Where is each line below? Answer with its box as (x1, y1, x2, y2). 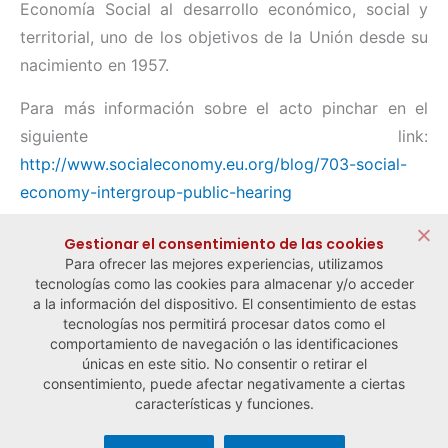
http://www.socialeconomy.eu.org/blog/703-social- (20, 154, 407, 175)
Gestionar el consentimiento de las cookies (64, 234, 384, 255)
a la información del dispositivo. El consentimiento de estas (32, 295, 416, 313)
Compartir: (20, 225, 92, 242)
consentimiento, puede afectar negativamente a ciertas (43, 375, 405, 393)
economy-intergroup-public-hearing (20, 182, 292, 203)
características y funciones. (134, 395, 314, 413)
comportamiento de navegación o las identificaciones (50, 335, 398, 353)
